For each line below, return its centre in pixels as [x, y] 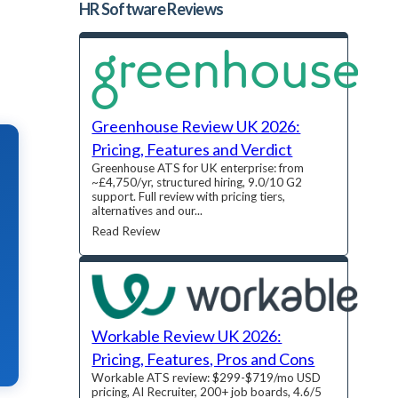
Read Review [126, 231]
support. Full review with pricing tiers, [189, 197]
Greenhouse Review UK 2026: [196, 127]
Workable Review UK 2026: [187, 336]
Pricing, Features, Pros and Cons [203, 359]
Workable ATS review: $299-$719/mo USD [207, 378]
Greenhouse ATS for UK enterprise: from [198, 168]
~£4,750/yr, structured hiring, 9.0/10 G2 [197, 183]
